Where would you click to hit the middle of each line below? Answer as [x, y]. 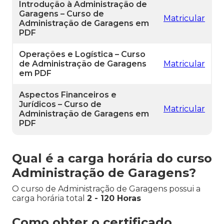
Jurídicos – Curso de [60, 104]
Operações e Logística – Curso [82, 54]
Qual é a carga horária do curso [112, 158]
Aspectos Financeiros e [68, 95]
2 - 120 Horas [114, 198]
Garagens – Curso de [61, 14]
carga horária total [49, 198]
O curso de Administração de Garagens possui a [106, 189]
